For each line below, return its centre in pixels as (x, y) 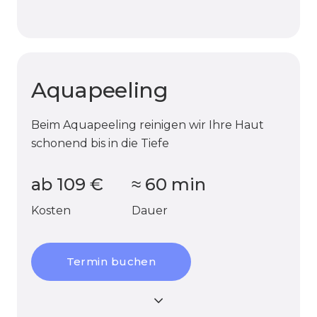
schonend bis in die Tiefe (100, 143)
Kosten (51, 211)
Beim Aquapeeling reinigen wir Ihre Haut (148, 125)
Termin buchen (111, 262)
